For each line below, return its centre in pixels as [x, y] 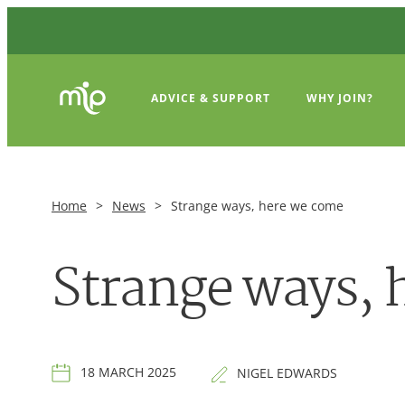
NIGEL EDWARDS [287, 372]
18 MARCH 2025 [128, 372]
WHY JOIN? [340, 98]
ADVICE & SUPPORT [211, 98]
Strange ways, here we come [257, 205]
